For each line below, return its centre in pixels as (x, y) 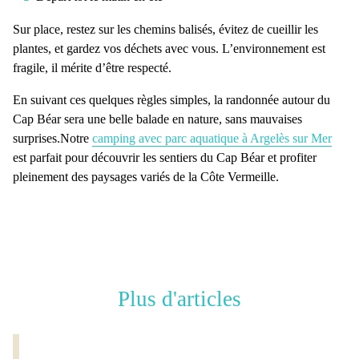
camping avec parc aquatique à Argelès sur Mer (212, 139)
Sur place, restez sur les (73, 30)
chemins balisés (173, 30)
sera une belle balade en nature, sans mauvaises (182, 119)
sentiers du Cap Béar (212, 158)
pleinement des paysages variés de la (107, 177)
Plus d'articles (179, 299)
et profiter (290, 158)
